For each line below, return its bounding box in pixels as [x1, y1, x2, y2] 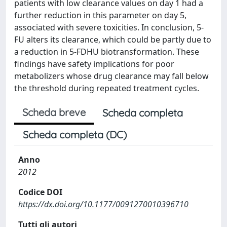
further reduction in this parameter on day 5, [14, 10, 186, 21]
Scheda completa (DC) [23, 128, 127, 141]
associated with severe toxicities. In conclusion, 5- [14, 22, 204, 33]
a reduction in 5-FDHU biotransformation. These [14, 46, 199, 57]
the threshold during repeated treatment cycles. [14, 83, 199, 94]
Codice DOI [18, 186, 62, 198]
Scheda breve [22, 106, 86, 119]
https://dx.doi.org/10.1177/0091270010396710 [18, 199, 188, 210]
